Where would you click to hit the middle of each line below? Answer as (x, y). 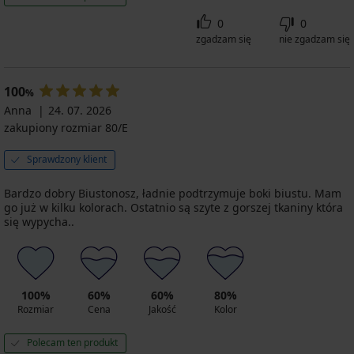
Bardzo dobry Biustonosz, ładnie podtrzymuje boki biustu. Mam (173, 193)
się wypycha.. (39, 221)
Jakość (162, 309)
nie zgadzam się (314, 39)
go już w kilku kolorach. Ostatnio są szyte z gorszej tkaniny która (173, 207)
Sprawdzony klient (67, 159)
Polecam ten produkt (72, 342)
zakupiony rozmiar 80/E (66, 127)
